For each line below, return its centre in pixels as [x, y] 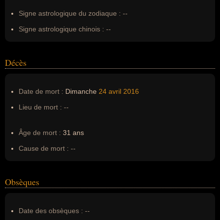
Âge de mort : [40, 133]
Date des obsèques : [51, 211]
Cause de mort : [44, 148]
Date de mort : [41, 91]
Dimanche [81, 91]
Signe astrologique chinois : [61, 29]
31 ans [72, 133]
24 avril [110, 91]
